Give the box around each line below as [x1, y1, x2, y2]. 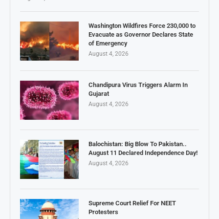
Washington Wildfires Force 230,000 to [88, 22, 196, 30]
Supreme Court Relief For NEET [88, 199, 176, 207]
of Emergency [88, 40, 127, 47]
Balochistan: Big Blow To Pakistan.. [88, 140, 187, 148]
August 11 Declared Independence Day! [88, 149, 197, 157]
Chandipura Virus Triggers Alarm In [88, 81, 188, 89]
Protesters [88, 208, 118, 216]
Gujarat [88, 90, 109, 98]
